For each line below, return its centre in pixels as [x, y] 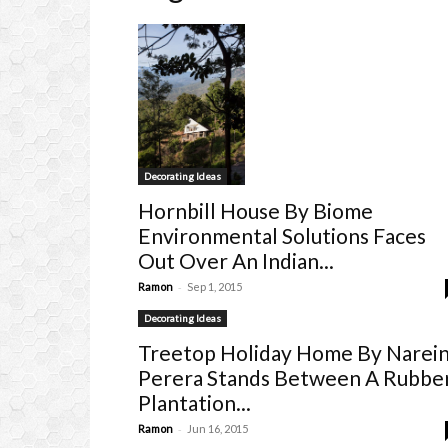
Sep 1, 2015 [214, 286]
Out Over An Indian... [236, 260]
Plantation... [194, 402]
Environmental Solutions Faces [282, 235]
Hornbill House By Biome [255, 210]
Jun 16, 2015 [217, 428]
